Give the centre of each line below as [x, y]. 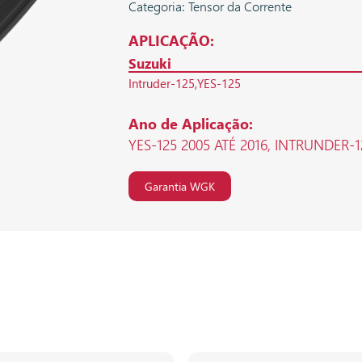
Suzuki [150, 63]
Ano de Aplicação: [191, 124]
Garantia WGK [180, 187]
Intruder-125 [162, 83]
